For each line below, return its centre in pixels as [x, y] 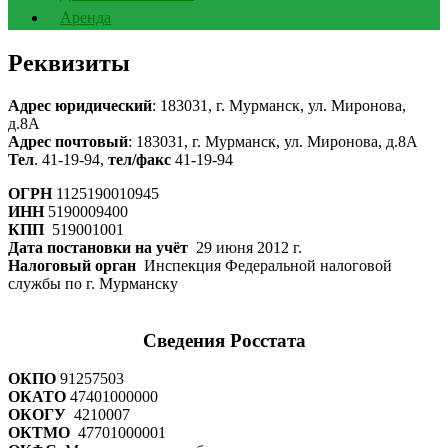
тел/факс [139, 159]
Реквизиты [69, 62]
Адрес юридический [80, 105]
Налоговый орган [72, 265]
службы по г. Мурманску [93, 283]
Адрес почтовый [68, 141]
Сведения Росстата [224, 340]
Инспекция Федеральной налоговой [264, 265]
